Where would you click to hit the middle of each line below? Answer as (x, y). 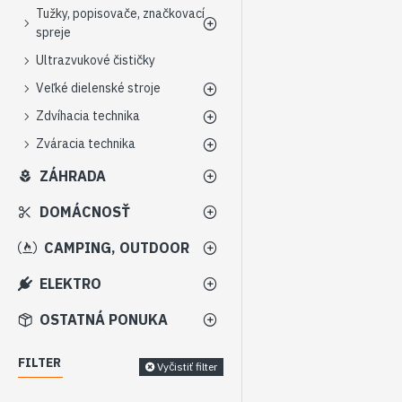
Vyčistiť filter (187, 366)
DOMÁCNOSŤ (85, 212)
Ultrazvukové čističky (96, 60)
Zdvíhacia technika (88, 116)
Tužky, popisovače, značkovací (120, 13)
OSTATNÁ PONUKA (104, 319)
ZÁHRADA (73, 176)
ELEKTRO (70, 284)
